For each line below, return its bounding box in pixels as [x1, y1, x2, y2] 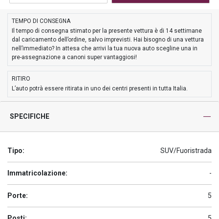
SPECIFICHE [10, 112, 49, 120]
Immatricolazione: [7, 169, 67, 177]
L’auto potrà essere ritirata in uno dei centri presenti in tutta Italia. [12, 85, 188, 92]
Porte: [7, 192, 28, 199]
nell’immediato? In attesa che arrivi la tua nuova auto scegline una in [12, 45, 197, 52]
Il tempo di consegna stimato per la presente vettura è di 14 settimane [12, 27, 202, 34]
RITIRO [12, 75, 30, 82]
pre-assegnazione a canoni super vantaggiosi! [12, 54, 137, 61]
